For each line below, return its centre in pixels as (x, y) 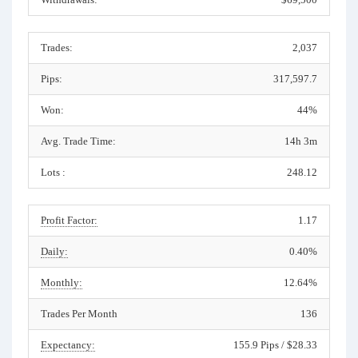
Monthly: (62, 282)
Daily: (54, 251)
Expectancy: (68, 345)
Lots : (53, 172)
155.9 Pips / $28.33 (275, 345)
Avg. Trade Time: (78, 141)
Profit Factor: (69, 220)
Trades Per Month (79, 314)
